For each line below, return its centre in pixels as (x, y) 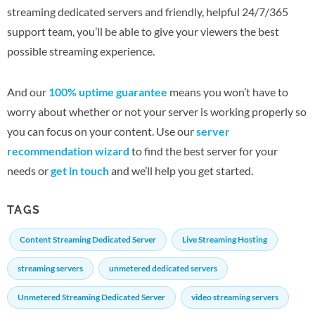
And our (28, 91)
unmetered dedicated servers (163, 268)
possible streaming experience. (81, 51)
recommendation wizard (68, 150)
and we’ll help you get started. (181, 170)
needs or (29, 170)
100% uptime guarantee (108, 91)
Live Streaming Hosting (225, 239)
